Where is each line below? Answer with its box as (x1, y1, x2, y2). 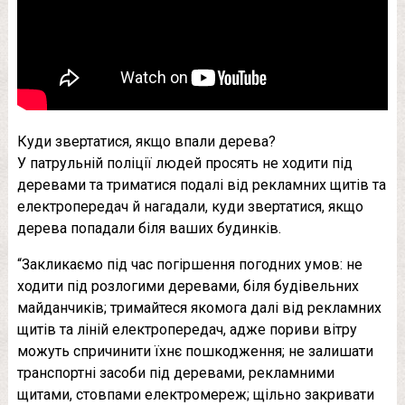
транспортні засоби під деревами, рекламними (16, 363, 334, 381)
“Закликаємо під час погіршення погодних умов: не (16, 255, 363, 273)
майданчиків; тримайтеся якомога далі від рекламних (16, 298, 381, 316)
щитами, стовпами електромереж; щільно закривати (16, 385, 374, 403)
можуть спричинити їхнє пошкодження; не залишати (16, 342, 373, 360)
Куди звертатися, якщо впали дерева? (16, 132, 276, 150)
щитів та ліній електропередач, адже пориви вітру (16, 320, 357, 338)
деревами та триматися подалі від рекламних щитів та (16, 175, 386, 193)
